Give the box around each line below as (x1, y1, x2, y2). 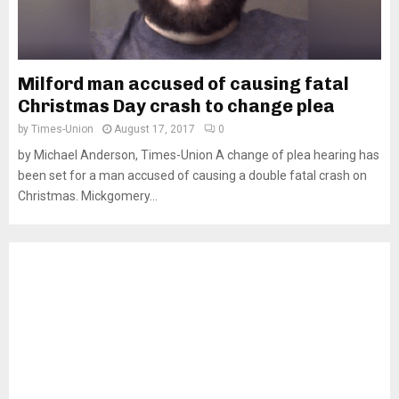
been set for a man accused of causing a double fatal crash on (18, 168, 367, 183)
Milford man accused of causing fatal (18, 73, 349, 94)
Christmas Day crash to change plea (18, 95, 335, 117)
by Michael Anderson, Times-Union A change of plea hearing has (18, 148, 379, 162)
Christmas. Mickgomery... (18, 189, 158, 203)
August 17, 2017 (114, 123, 195, 135)
